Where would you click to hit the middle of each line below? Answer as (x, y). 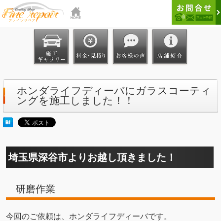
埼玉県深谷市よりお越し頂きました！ (92, 157)
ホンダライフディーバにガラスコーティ (114, 91)
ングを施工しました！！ (75, 100)
